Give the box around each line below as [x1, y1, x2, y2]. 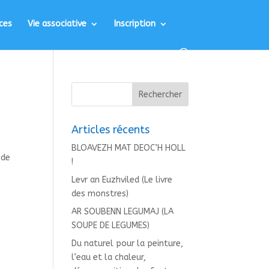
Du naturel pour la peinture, [71, 238, 184, 249]
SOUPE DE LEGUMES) [71, 220, 150, 231]
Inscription [114, 19, 156, 29]
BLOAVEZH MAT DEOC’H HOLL [71, 143, 186, 153]
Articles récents [71, 123, 150, 136]
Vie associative [28, 19, 87, 29]
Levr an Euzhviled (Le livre [71, 175, 173, 185]
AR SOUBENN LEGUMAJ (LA [71, 207, 174, 217]
